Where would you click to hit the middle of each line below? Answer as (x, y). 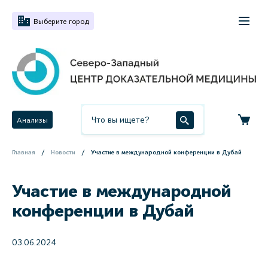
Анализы (32, 120)
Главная (24, 152)
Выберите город (61, 21)
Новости (63, 152)
